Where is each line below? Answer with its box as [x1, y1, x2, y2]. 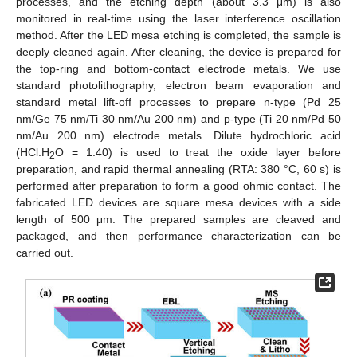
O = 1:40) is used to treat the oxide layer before [55, 145, 341, 159]
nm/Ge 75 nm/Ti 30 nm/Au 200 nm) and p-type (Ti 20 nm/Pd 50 [16, 112, 341, 125]
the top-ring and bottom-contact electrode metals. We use [16, 61, 341, 75]
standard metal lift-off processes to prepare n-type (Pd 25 [16, 95, 341, 108]
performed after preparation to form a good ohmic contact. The [16, 178, 341, 192]
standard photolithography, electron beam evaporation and [16, 78, 341, 92]
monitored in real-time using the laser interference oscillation [16, 11, 341, 25]
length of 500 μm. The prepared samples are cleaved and [16, 212, 341, 226]
